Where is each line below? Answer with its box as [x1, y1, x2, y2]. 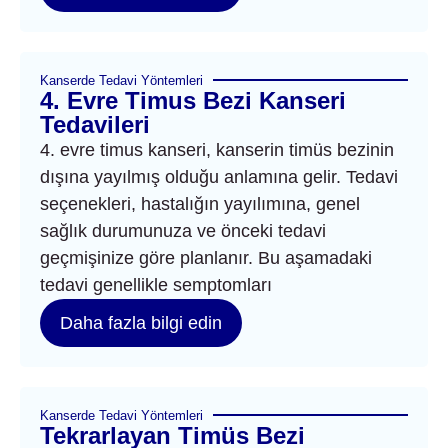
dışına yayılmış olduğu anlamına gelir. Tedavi [40, 166, 398, 187]
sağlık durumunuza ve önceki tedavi [40, 220, 326, 241]
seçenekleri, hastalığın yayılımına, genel [40, 193, 360, 214]
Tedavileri [40, 110, 150, 138]
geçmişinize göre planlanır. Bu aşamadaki [40, 247, 372, 268]
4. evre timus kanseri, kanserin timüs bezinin [40, 139, 394, 160]
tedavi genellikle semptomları [40, 274, 272, 295]
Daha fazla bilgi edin [60, 312, 222, 333]
